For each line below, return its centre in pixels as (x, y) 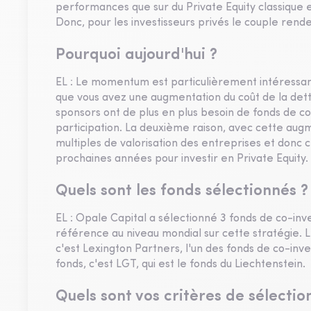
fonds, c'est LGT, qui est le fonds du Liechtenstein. (180, 264)
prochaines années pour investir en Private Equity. (182, 159)
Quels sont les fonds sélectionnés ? (182, 191)
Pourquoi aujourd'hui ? (136, 55)
